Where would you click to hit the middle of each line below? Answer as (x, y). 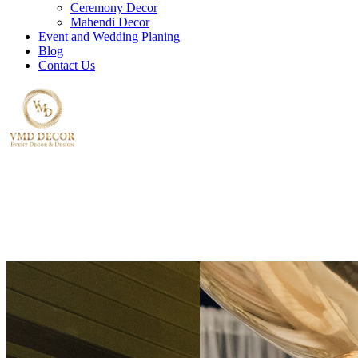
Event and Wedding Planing (109, 36)
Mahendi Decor (110, 22)
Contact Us (67, 65)
